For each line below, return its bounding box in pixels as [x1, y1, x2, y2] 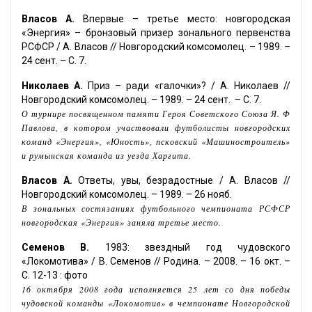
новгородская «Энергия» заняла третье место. [22, 217, 221, 228]
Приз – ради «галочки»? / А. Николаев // [83, 80, 291, 92]
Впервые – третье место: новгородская [75, 13, 290, 25]
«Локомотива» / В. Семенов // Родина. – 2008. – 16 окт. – [22, 256, 290, 267]
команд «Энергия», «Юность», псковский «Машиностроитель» [22, 136, 290, 148]
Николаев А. [22, 80, 84, 92]
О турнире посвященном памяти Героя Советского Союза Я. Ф [22, 108, 290, 120]
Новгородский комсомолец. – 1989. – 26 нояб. [22, 189, 232, 201]
